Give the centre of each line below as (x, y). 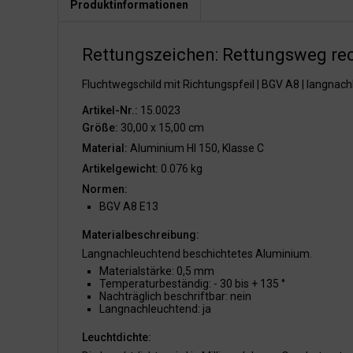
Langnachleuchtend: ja (155, 309)
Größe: (100, 128)
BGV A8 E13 (129, 206)
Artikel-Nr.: (110, 110)
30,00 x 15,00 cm (161, 128)
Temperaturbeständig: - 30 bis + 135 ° (192, 284)
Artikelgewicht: (120, 169)
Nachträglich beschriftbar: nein (175, 296)
